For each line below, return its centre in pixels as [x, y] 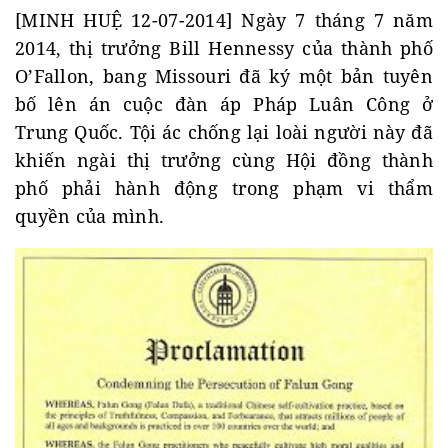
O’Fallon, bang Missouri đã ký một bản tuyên [224, 76]
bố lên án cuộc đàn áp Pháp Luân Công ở [224, 104]
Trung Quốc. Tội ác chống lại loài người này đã [224, 132]
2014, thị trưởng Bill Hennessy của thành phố [224, 48]
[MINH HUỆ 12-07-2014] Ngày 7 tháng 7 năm [224, 20]
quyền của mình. [90, 216]
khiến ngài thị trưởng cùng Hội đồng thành [224, 160]
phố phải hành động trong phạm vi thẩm [224, 188]
